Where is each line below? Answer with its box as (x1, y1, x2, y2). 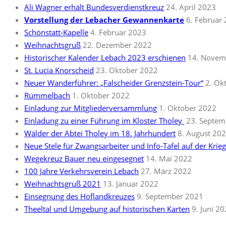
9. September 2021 (137, 191, 203, 201)
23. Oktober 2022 (96, 65, 158, 75)
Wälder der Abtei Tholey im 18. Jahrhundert (24, 128, 176, 138)
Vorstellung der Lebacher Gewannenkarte (24, 15, 184, 25)
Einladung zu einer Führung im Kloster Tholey (24, 116, 184, 126)
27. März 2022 (141, 166, 192, 176)
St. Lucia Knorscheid (24, 65, 94, 75)
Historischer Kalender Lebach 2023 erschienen (24, 52, 186, 63)
